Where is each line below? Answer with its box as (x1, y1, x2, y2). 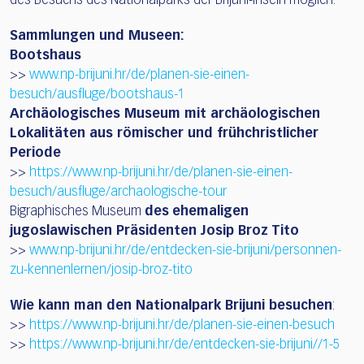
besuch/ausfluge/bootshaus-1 (10, 88, 184, 102)
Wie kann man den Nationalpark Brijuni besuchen (10, 299, 332, 313)
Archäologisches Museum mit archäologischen (10, 107, 320, 121)
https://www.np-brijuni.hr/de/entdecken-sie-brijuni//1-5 (29, 338, 340, 352)
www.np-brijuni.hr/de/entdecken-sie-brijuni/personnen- (29, 244, 341, 258)
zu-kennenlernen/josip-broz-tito (10, 263, 193, 277)
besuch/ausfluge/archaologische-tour (10, 185, 227, 199)
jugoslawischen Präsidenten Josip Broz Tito (10, 224, 299, 238)
